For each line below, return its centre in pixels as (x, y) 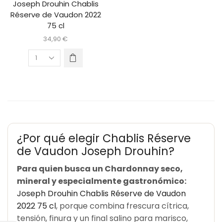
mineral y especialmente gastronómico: (102, 181)
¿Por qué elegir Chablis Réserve (104, 139)
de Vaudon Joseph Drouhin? (96, 152)
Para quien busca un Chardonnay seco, (100, 169)
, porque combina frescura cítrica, (122, 206)
